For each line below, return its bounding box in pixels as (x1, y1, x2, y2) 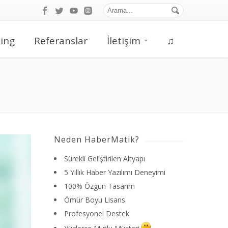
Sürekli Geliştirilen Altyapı (64, 154, 145, 163)
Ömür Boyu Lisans (64, 195, 125, 205)
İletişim (107, 34, 140, 47)
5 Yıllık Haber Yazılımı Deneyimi (64, 167, 165, 177)
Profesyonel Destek (64, 209, 129, 218)
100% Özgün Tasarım (64, 181, 135, 191)
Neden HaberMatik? (54, 134, 139, 145)
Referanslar (34, 34, 88, 47)
